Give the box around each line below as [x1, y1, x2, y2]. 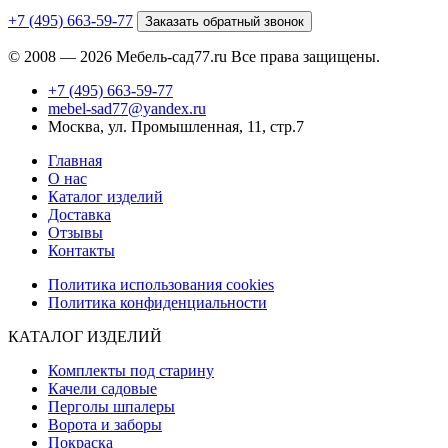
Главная [48, 152, 102, 170]
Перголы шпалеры [48, 398, 175, 416]
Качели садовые [48, 380, 157, 398]
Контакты [48, 242, 115, 260]
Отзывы [48, 224, 103, 242]
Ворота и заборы [48, 416, 162, 434]
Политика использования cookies [48, 276, 274, 294]
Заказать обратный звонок [145, 14, 304, 30]
